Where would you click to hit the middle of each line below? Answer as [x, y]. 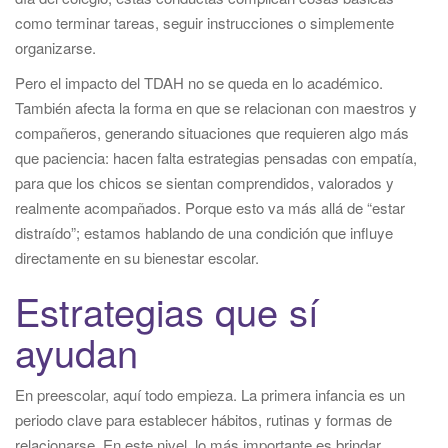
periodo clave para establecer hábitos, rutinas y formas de [203, 419]
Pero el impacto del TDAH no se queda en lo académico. [199, 82]
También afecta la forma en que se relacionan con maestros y [216, 107]
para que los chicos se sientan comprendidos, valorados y [204, 182]
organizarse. [55, 47]
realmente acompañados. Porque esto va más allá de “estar [210, 207]
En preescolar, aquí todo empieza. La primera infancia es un [210, 394]
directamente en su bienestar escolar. [137, 257]
